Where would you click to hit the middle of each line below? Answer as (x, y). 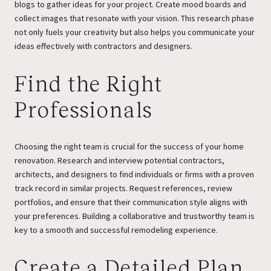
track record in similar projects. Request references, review (123, 188)
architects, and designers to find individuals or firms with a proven (134, 174)
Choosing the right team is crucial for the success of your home (129, 146)
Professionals (83, 110)
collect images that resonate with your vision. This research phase (134, 18)
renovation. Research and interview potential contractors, (119, 160)
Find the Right (89, 84)
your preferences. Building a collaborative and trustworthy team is (135, 216)
